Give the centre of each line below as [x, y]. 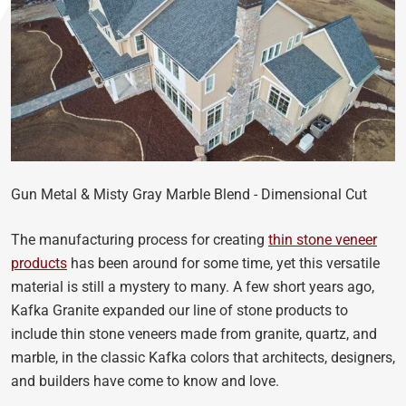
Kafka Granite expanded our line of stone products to [179, 310]
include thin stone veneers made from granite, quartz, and [194, 334]
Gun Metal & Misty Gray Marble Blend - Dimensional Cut [189, 194]
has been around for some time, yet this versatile [223, 263]
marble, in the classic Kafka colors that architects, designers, [203, 358]
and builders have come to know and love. [147, 381]
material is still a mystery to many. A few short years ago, [193, 287]
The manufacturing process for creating [140, 240]
